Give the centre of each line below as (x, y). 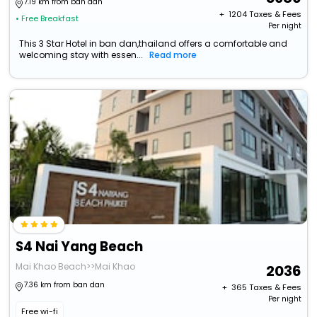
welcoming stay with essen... (81, 55)
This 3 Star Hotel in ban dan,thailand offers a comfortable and (154, 44)
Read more (173, 55)
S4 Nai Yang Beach (80, 247)
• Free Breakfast (47, 19)
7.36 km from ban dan (65, 285)
